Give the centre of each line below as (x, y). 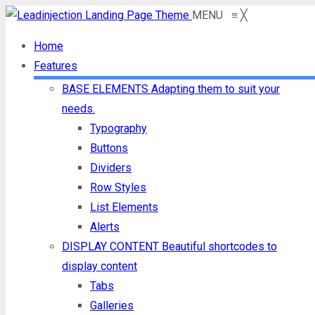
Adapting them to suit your (216, 89)
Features (56, 66)
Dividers (111, 168)
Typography (118, 128)
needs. (78, 109)
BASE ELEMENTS (107, 89)
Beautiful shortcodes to (219, 246)
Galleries (112, 306)
